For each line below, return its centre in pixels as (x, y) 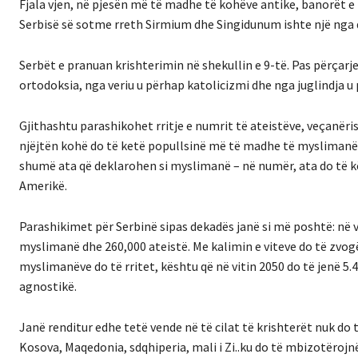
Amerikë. (43, 185)
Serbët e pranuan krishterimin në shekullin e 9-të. (154, 64)
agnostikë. (48, 286)
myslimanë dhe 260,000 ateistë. (105, 246)
